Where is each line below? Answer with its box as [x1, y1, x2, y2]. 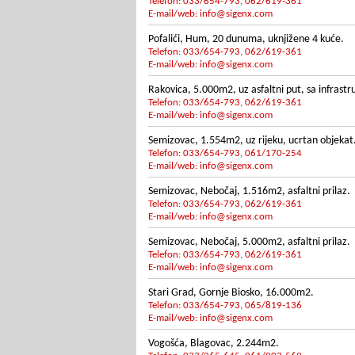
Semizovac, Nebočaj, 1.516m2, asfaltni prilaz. [148, 185, 350, 197]
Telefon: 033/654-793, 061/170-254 [148, 148, 302, 158]
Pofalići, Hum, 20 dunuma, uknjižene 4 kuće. [148, 33, 344, 45]
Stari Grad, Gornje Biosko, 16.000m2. [148, 287, 314, 299]
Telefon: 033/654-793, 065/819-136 [148, 300, 302, 311]
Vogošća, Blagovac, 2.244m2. [148, 338, 279, 349]
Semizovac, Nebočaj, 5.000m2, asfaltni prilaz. [148, 236, 350, 248]
